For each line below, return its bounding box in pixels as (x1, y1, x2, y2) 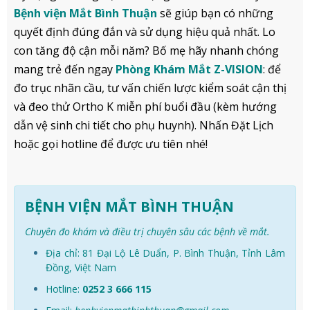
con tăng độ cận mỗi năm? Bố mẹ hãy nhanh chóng (14, 42, 279, 58)
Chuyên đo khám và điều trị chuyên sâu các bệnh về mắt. (25, 224, 270, 238)
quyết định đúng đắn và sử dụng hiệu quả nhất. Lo (14, 24, 275, 39)
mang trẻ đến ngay (14, 61, 116, 77)
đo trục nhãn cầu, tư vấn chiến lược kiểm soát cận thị (14, 80, 286, 95)
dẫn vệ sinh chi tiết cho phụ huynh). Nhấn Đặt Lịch (14, 117, 273, 133)
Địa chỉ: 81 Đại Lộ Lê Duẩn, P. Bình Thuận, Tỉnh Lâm (46, 246, 285, 259)
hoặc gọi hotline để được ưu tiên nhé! (14, 136, 208, 152)
